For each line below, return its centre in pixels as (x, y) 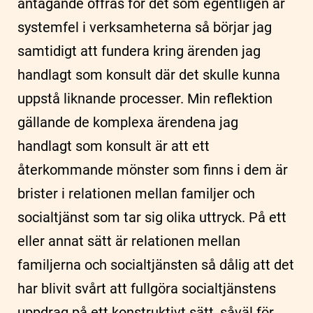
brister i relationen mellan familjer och (136, 194)
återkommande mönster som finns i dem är (153, 170)
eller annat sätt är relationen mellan (129, 241)
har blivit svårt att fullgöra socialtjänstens (147, 289)
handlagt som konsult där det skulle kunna (149, 75)
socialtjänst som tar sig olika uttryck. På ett (152, 218)
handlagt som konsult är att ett (114, 146)
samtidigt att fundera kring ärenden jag (139, 51)
